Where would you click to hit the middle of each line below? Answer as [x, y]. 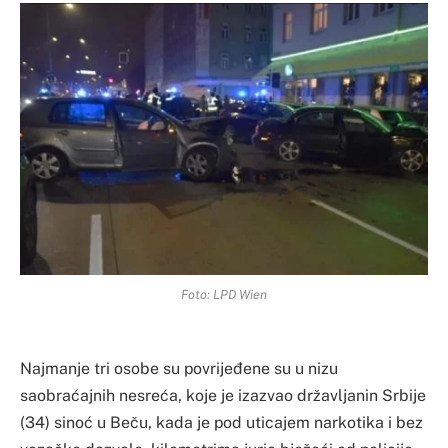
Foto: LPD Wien [224, 295]
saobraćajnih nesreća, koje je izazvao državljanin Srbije [223, 396]
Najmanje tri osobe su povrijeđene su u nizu [179, 369]
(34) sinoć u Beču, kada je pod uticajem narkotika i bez [221, 423]
